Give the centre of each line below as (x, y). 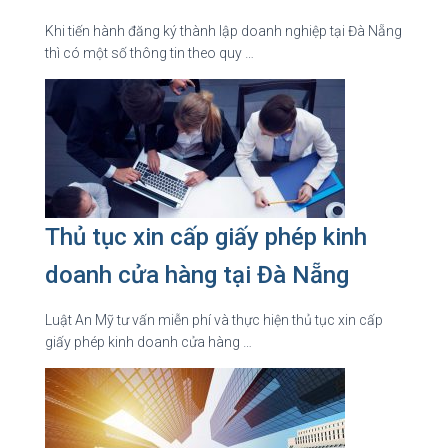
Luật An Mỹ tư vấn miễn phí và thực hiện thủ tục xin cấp (214, 319)
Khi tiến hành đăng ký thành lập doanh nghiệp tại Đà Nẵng (223, 30)
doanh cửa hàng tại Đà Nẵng (197, 274)
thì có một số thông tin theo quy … (149, 52)
